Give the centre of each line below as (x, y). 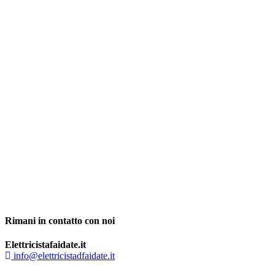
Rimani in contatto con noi (60, 220)
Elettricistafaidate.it (45, 245)
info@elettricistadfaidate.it (63, 256)
